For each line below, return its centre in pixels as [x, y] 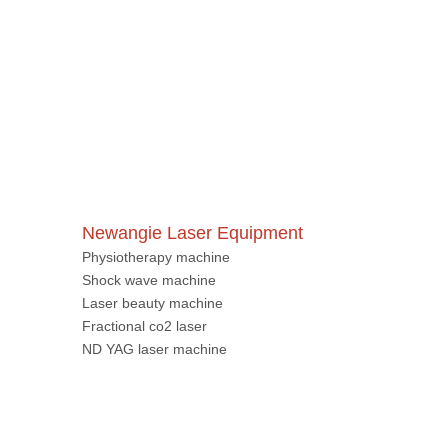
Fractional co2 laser [144, 114]
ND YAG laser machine [154, 137]
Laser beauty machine [152, 91]
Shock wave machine [149, 68]
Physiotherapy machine [156, 45]
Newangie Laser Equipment [192, 21]
